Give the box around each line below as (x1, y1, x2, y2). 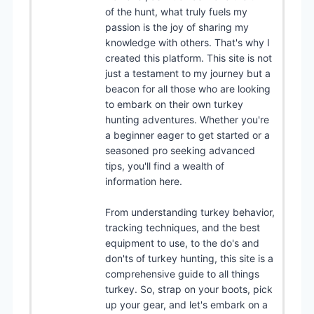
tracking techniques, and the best (105, 221, 260, 233)
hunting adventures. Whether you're (105, 113, 269, 125)
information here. (105, 175, 182, 187)
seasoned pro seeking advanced (105, 144, 255, 156)
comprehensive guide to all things (105, 267, 259, 280)
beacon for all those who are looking (105, 82, 271, 95)
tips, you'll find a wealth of (105, 159, 224, 172)
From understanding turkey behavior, (105, 205, 275, 218)
